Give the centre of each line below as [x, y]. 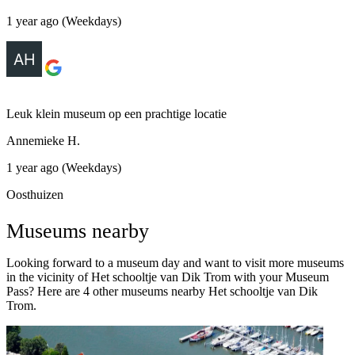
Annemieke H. [43, 140]
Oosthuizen [35, 194]
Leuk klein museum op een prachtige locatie [116, 113]
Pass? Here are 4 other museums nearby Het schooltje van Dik [162, 291]
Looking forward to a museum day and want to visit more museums [175, 262]
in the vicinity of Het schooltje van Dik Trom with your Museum [168, 277]
